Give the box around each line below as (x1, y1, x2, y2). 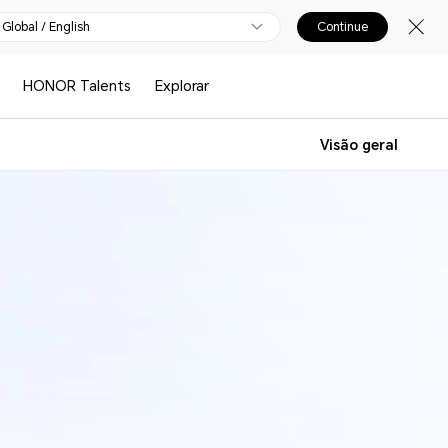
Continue (317, 20, 368, 34)
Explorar (154, 78, 209, 94)
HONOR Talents (23, 78, 132, 94)
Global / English (2, 20, 90, 34)
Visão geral (320, 137, 398, 153)
